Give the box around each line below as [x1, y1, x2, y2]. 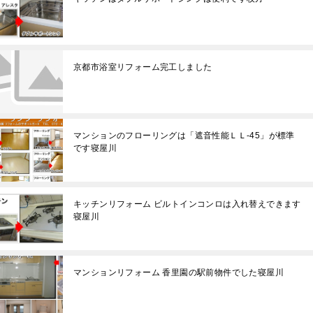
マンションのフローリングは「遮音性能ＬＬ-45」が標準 [73, 130, 295, 140]
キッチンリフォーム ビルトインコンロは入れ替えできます [73, 198, 301, 209]
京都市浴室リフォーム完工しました [73, 61, 212, 72]
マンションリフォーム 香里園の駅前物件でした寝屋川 [73, 267, 284, 277]
